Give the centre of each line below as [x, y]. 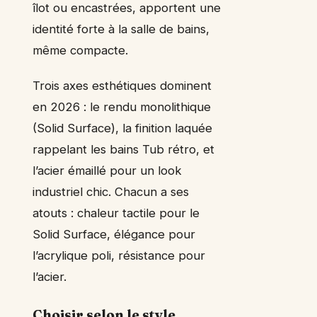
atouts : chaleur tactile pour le [116, 213]
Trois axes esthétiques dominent [122, 86]
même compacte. [80, 51]
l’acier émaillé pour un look [107, 171]
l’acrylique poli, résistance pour [119, 256]
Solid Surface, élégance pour [114, 235]
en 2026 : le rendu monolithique [122, 107]
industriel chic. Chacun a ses [111, 192]
